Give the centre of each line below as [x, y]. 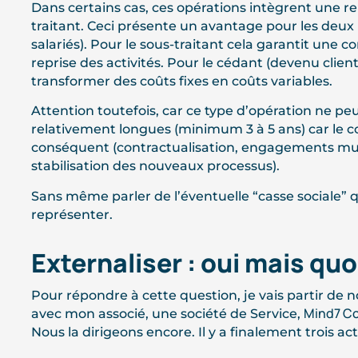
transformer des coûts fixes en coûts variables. [181, 81]
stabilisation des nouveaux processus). [155, 166]
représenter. [72, 214]
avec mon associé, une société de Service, [167, 313]
